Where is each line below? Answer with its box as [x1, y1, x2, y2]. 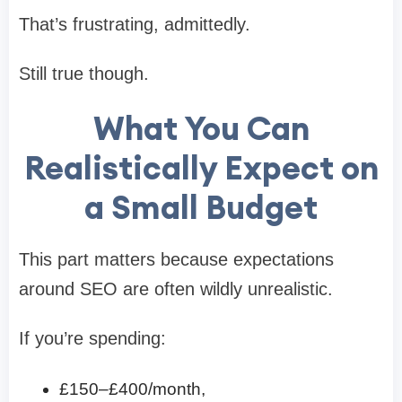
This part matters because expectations [19, 249, 334, 269]
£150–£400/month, [59, 379, 205, 398]
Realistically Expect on [23, 146, 379, 188]
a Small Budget [84, 186, 318, 228]
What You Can [92, 107, 310, 149]
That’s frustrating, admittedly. [19, 13, 250, 34]
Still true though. [19, 63, 149, 83]
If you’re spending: [19, 328, 166, 348]
